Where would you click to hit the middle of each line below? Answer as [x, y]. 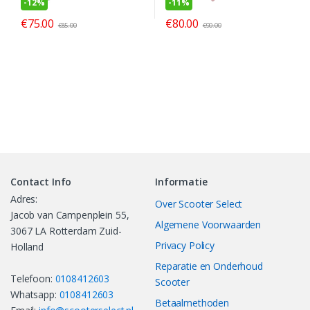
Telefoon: [33, 278]
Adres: [24, 199]
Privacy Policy [185, 245]
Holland [27, 246]
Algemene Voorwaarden [208, 224]
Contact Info [41, 181]
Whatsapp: [35, 294]
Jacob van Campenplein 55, [70, 215]
